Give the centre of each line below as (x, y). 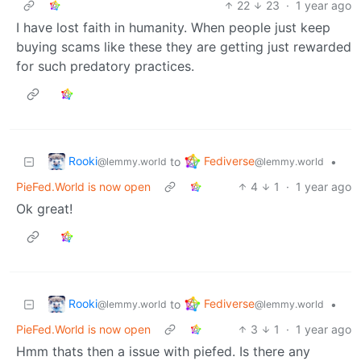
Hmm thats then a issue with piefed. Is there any (163, 351)
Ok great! (44, 208)
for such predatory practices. (105, 66)
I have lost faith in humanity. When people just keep (173, 27)
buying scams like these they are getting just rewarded (184, 46)
